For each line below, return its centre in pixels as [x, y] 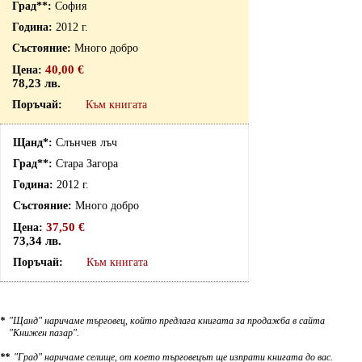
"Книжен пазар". [44, 333]
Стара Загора [87, 164]
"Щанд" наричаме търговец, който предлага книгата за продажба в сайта [167, 321]
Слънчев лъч [86, 143]
